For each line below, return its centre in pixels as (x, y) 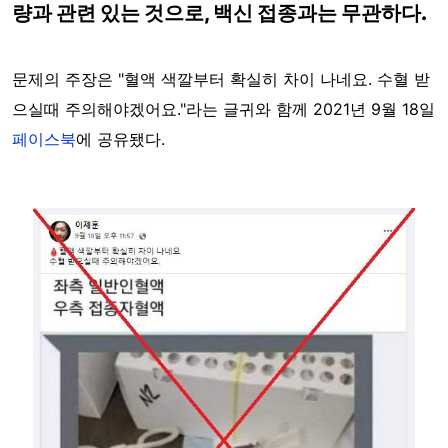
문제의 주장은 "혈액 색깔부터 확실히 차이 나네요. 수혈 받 (221, 79)
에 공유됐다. (120, 139)
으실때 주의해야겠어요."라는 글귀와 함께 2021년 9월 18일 (223, 109)
